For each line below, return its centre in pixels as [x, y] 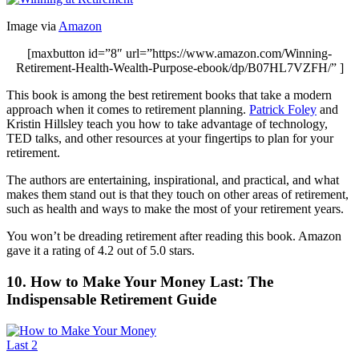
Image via [32, 26]
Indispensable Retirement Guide [111, 299]
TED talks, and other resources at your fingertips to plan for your [170, 139]
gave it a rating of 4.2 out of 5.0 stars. [101, 251]
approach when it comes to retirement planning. [128, 110]
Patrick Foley [283, 110]
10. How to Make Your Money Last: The [140, 281]
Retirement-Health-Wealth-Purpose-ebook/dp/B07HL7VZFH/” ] [179, 68]
